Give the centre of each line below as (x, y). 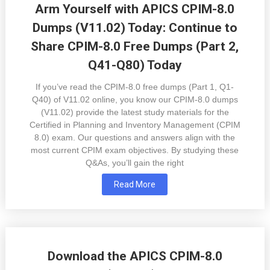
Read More (135, 185)
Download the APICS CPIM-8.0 (135, 256)
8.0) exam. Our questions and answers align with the (135, 138)
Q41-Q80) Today (135, 65)
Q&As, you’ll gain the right (135, 163)
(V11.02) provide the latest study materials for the (135, 112)
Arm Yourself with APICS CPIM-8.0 (135, 9)
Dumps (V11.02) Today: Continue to (135, 28)
